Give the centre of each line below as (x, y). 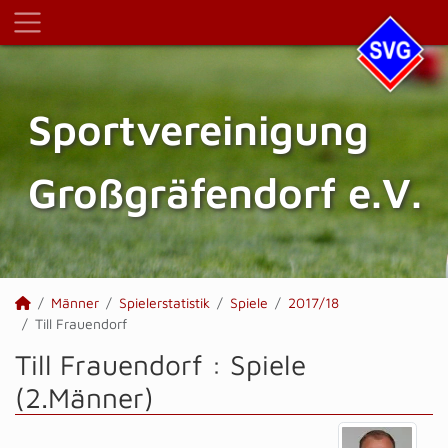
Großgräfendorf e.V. (225, 192)
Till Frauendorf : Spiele (160, 364)
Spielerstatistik (164, 302)
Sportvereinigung (198, 129)
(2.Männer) (84, 397)
